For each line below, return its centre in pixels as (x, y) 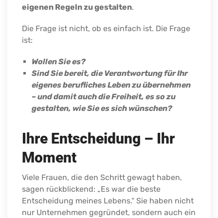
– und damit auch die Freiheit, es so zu (104, 97)
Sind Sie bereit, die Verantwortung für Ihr (110, 73)
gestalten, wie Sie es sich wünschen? (102, 109)
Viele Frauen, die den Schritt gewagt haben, (102, 178)
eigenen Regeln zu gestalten (77, 7)
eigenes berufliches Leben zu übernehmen (111, 85)
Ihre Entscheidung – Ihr (98, 139)
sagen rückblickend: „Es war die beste (91, 189)
